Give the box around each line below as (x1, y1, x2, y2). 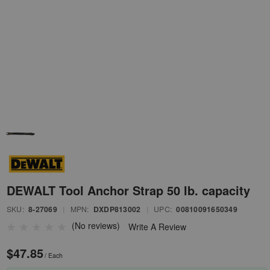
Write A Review (128, 221, 186, 233)
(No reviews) (72, 219, 120, 232)
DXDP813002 (93, 204, 141, 215)
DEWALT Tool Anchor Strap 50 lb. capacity (7, 181, 250, 199)
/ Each (45, 251, 63, 260)
